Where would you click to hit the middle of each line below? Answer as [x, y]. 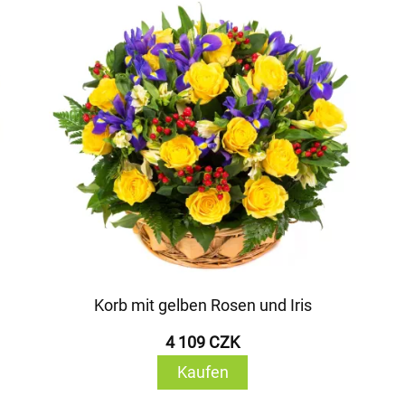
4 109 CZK [202, 342]
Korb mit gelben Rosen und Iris [202, 305]
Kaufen [202, 372]
